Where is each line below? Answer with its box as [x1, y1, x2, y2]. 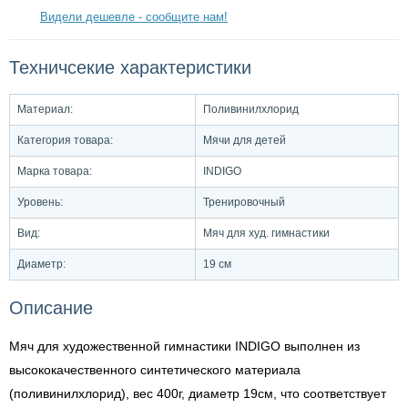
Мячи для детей [203, 134, 286, 147]
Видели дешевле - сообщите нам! [40, 10, 228, 24]
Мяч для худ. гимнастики [203, 227, 330, 240]
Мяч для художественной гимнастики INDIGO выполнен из [9, 339, 360, 353]
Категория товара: [17, 134, 113, 147]
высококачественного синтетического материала [9, 362, 301, 377]
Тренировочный [203, 196, 285, 209]
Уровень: [17, 196, 63, 209]
